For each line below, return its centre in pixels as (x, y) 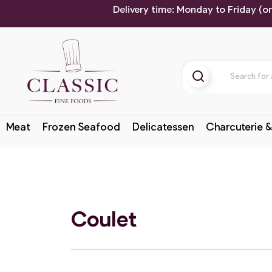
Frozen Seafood (81, 126)
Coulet (104, 218)
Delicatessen (163, 126)
